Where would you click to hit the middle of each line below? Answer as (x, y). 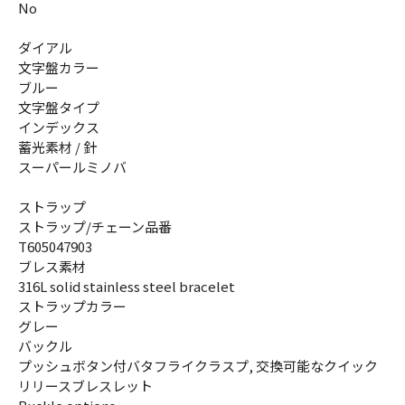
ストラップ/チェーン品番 (95, 227)
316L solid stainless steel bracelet (127, 287)
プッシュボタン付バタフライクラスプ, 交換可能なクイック (198, 366)
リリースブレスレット (85, 386)
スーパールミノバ (72, 167)
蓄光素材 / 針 (57, 147)
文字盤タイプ (59, 108)
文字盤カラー (59, 68)
